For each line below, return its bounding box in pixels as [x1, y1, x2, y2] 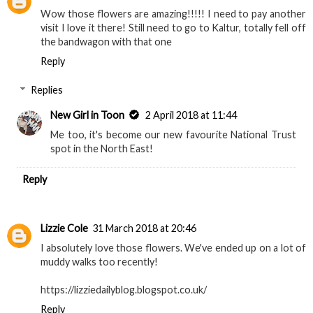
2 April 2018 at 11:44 [145, 109, 238, 122]
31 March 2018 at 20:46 [92, 222, 196, 235]
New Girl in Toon [50, 109, 125, 122]
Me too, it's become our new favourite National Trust [50, 129, 296, 141]
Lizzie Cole [41, 222, 88, 235]
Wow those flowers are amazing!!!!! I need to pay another [41, 7, 306, 20]
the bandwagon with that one [41, 35, 172, 48]
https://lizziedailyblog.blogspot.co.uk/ [41, 284, 207, 296]
